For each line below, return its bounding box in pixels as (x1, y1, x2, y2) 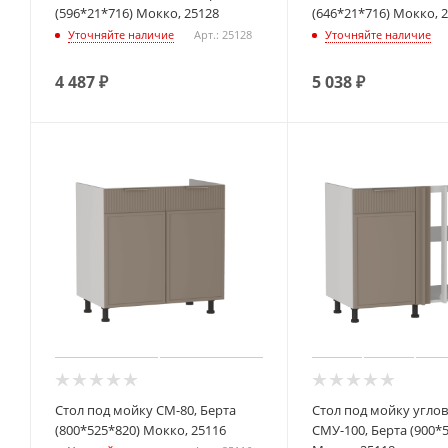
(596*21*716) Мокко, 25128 (55, 4, 219, 23)
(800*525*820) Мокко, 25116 (55, 421, 226, 440)
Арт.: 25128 (194, 26, 252, 42)
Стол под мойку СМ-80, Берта (55, 401, 236, 420)
